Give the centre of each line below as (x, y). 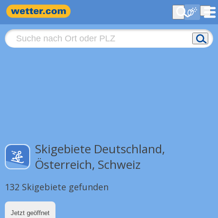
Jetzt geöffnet (30, 213)
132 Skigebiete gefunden (57, 187)
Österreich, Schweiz (88, 164)
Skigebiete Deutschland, (100, 149)
